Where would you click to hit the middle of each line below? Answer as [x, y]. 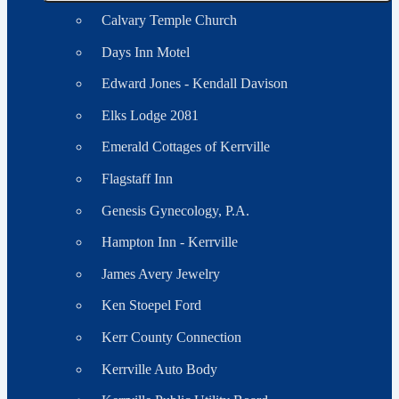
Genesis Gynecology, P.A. [175, 210]
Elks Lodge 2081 [150, 115]
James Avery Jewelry [160, 273]
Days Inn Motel [145, 52]
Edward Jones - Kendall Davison [194, 84]
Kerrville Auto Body [159, 369]
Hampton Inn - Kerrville [169, 242]
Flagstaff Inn [137, 179]
